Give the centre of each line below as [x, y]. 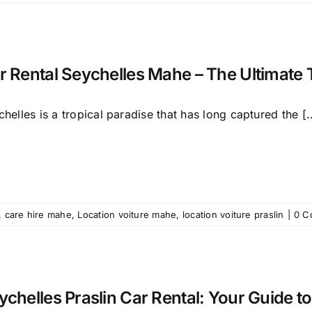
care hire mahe [38, 214]
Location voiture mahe [127, 214]
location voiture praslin [233, 214]
